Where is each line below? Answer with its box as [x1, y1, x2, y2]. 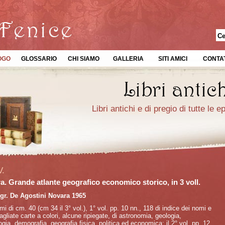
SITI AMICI [158, 55, 187, 62]
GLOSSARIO [21, 55, 57, 62]
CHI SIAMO [67, 55, 99, 62]
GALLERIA [113, 55, 144, 62]
